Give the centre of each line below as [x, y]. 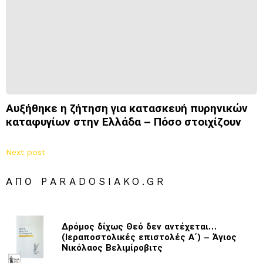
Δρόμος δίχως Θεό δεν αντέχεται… [139, 226]
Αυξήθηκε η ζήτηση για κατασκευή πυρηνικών [127, 109]
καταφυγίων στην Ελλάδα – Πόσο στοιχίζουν [124, 122]
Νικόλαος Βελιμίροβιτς [112, 247]
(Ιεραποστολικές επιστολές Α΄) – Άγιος [149, 237]
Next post [26, 152]
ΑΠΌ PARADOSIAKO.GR [86, 182]
